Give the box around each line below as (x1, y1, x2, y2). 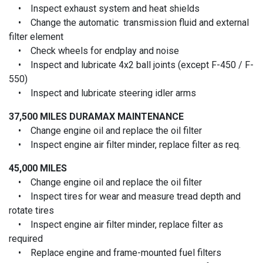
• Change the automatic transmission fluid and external (9, 16, 249, 28)
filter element (9, 31, 63, 42)
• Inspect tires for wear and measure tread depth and (9, 190, 241, 202)
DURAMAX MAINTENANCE (69, 110, 184, 122)
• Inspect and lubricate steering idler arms (9, 87, 196, 99)
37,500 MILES (9, 110, 69, 122)
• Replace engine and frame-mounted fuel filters (9, 247, 221, 258)
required (9, 232, 43, 244)
